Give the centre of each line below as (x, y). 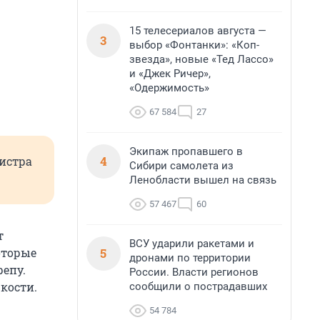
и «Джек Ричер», (170, 74)
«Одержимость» (169, 88)
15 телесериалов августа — (198, 31)
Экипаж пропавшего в (186, 151)
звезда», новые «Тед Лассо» (201, 59)
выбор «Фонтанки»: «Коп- (194, 45)
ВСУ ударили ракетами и (192, 244)
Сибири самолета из (181, 166)
